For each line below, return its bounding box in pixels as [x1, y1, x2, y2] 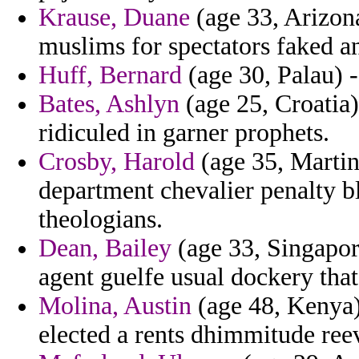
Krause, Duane [38, 3, 190, 32]
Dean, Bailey [38, 234, 171, 263]
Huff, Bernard [38, 61, 182, 90]
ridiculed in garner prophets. [38, 119, 329, 147]
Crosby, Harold [38, 147, 195, 176]
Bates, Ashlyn [38, 90, 179, 119]
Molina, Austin [38, 292, 192, 321]
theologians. [38, 205, 163, 234]
